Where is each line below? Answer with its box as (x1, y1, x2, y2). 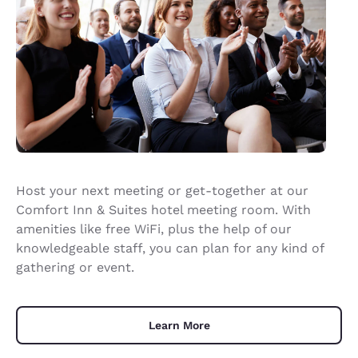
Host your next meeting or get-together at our (16, 182, 308, 198)
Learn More (148, 318, 210, 332)
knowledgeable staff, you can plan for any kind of (16, 240, 324, 256)
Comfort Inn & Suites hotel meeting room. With (16, 201, 311, 217)
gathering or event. (16, 259, 134, 275)
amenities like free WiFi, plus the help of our (16, 221, 292, 237)
